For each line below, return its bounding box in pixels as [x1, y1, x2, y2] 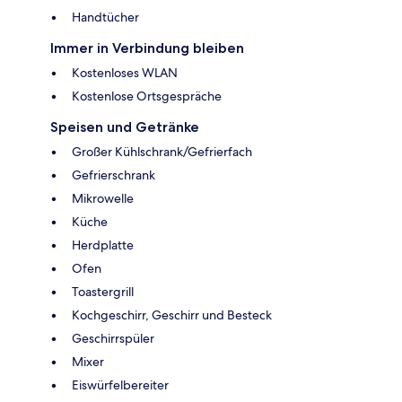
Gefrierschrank [72, 167, 155, 184]
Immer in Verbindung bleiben [50, 39, 244, 57]
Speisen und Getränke [50, 118, 199, 136]
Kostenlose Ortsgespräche [72, 88, 222, 105]
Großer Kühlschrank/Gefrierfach [72, 144, 252, 161]
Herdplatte [72, 237, 134, 254]
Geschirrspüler [72, 330, 154, 347]
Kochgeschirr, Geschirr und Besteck [72, 307, 272, 324]
